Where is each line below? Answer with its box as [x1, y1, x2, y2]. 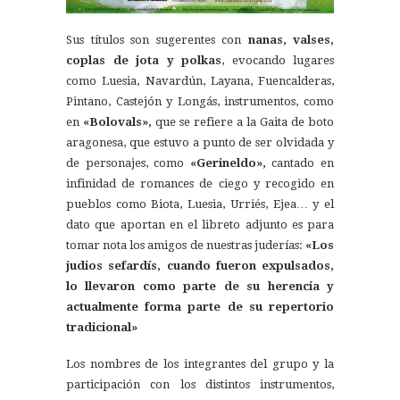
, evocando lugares [221, 54, 334, 68]
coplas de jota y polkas [66, 54, 221, 68]
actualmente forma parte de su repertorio [66, 300, 334, 314]
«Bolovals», [83, 115, 152, 129]
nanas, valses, [247, 33, 334, 47]
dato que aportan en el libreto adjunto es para [66, 218, 334, 232]
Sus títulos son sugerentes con [66, 33, 248, 47]
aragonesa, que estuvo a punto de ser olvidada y [66, 136, 334, 150]
